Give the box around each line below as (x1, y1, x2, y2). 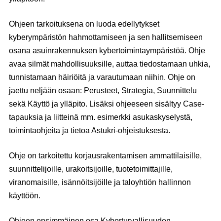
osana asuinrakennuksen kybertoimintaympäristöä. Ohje (9, 46, 205, 55)
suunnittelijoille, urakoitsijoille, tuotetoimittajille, (9, 164, 173, 173)
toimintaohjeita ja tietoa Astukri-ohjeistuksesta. (9, 126, 170, 135)
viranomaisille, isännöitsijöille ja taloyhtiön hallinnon (9, 178, 191, 186)
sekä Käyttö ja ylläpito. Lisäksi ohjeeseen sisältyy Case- (9, 99, 204, 108)
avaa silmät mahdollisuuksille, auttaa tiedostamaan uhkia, (9, 59, 210, 68)
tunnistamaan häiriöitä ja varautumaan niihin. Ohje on (9, 73, 195, 81)
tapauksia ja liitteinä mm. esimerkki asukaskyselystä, (9, 112, 192, 121)
